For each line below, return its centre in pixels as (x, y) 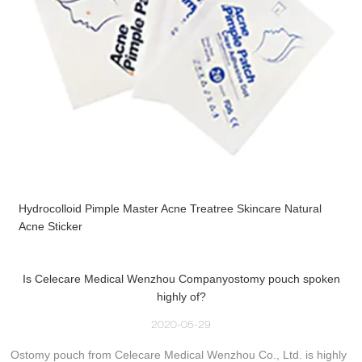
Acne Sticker (51, 226)
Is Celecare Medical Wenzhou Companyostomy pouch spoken (181, 278)
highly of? (181, 296)
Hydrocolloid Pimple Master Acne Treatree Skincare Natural (170, 208)
